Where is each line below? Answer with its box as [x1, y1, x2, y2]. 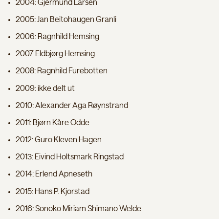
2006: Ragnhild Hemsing [16, 32, 99, 41]
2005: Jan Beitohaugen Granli [16, 15, 116, 23]
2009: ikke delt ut [16, 84, 75, 92]
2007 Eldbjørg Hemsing [16, 50, 95, 58]
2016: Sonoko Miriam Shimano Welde [16, 204, 141, 213]
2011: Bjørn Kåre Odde [16, 118, 89, 127]
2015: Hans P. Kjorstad [16, 187, 89, 196]
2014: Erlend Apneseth [16, 170, 92, 178]
